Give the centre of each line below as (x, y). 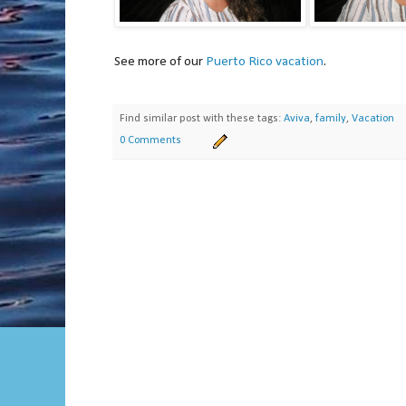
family (331, 118)
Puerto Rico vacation (265, 62)
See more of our (160, 62)
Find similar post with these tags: (202, 118)
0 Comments (150, 141)
